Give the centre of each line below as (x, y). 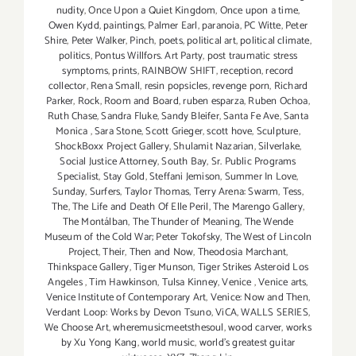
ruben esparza (213, 102)
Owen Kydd (74, 26)
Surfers (105, 192)
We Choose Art (77, 328)
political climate (275, 41)
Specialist (78, 177)
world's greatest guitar (247, 343)
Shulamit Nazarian (214, 147)
